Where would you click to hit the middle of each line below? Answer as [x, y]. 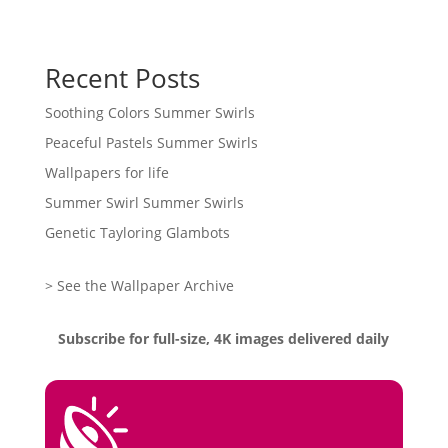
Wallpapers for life [106, 172]
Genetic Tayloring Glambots [137, 232]
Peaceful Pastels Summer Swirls [151, 142]
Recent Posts [122, 78]
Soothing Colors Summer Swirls [149, 112]
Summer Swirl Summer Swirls [144, 202]
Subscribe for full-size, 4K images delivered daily [224, 338]
